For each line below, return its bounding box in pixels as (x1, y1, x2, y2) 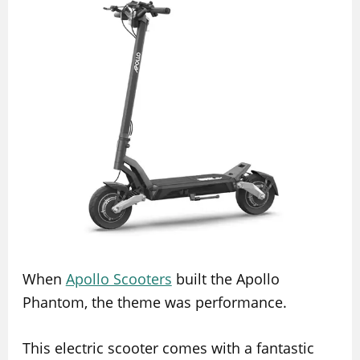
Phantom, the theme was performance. (22, 292, 287, 312)
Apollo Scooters (65, 268, 172, 288)
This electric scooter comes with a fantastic (22, 338, 314, 358)
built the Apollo (171, 268, 280, 288)
